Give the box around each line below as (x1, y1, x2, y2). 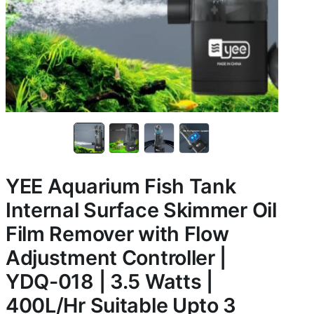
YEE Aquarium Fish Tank (5, 174, 236, 198)
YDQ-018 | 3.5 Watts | (5, 269, 213, 294)
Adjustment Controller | (5, 245, 227, 270)
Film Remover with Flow (5, 221, 229, 246)
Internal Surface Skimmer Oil (5, 198, 277, 222)
